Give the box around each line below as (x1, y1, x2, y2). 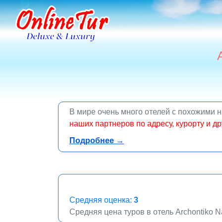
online (69, 131, 91, 140)
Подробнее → (69, 136, 124, 145)
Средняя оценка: (69, 196, 134, 204)
